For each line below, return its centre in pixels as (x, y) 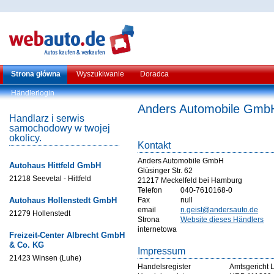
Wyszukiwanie (100, 74)
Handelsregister (164, 267)
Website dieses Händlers (222, 220)
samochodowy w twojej (60, 128)
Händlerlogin (33, 93)
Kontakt (154, 145)
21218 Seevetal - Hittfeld (50, 179)
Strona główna (36, 74)
